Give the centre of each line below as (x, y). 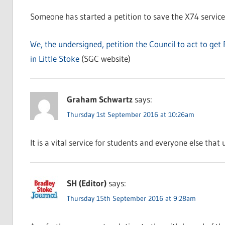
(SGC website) (105, 58)
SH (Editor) (86, 183)
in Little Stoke (54, 58)
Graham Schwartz (99, 99)
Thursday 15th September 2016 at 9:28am (131, 198)
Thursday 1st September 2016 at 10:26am (130, 114)
